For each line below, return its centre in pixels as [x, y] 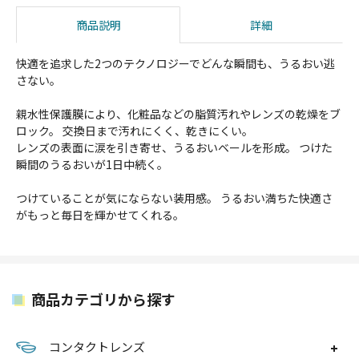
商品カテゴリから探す [103, 298]
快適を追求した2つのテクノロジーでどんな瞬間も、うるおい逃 [175, 63]
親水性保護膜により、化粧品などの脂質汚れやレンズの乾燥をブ [178, 113]
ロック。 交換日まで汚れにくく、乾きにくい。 [135, 130]
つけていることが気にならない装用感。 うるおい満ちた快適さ [174, 198]
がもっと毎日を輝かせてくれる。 [100, 214]
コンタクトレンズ [97, 347]
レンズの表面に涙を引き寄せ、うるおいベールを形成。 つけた [174, 147]
